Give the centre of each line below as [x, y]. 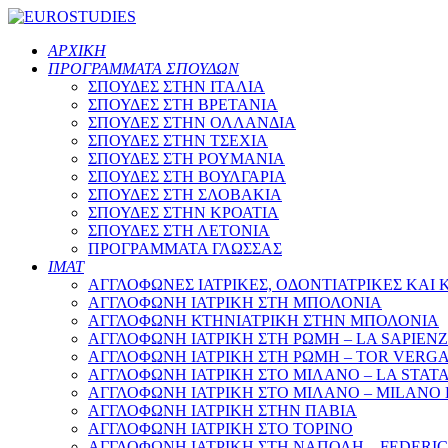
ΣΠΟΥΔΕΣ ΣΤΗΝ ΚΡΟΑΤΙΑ [183, 212]
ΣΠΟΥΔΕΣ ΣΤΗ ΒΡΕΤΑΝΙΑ [183, 104]
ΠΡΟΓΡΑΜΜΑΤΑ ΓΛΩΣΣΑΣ [185, 248]
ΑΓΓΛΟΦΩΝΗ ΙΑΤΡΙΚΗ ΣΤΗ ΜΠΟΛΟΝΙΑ [235, 302]
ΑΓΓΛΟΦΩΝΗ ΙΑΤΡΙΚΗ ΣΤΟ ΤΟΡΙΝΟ [220, 428]
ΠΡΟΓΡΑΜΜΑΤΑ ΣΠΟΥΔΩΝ [143, 68]
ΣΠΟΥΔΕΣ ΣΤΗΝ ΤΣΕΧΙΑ [178, 140]
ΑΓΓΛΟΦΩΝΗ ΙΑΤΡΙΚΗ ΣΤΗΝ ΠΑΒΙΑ [222, 410]
